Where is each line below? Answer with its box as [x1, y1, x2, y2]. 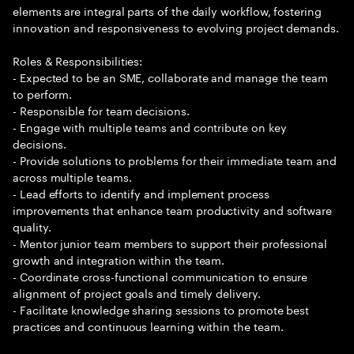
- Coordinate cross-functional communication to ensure [13, 267, 308, 284]
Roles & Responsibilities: [13, 51, 143, 69]
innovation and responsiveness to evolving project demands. [13, 18, 339, 36]
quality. [13, 217, 51, 235]
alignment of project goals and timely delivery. [13, 284, 261, 301]
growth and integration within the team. [13, 250, 225, 268]
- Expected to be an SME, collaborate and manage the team [13, 68, 329, 85]
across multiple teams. [13, 168, 132, 185]
